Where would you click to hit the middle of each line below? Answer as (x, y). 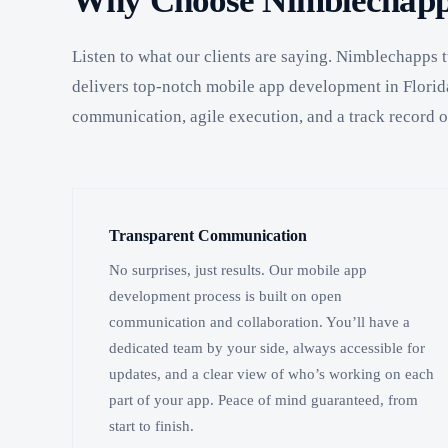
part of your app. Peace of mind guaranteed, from (263, 399)
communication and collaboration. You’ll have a (259, 321)
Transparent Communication (208, 236)
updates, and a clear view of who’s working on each (271, 373)
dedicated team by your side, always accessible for (267, 347)
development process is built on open (225, 295)
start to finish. (151, 425)
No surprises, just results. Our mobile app (238, 269)
